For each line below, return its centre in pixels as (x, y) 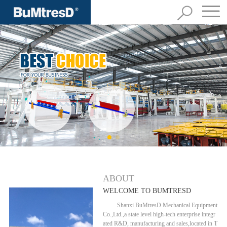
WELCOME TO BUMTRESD (147, 191)
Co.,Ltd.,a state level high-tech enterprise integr (159, 215)
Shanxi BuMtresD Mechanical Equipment (167, 205)
